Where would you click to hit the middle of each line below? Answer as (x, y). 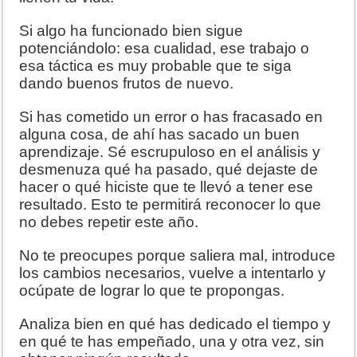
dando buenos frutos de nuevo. (127, 83)
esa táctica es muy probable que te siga (156, 65)
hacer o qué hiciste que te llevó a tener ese (167, 186)
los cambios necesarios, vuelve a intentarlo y (173, 273)
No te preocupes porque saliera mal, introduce (178, 255)
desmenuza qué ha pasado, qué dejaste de (169, 169)
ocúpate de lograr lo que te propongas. (152, 290)
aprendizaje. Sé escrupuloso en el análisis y (170, 151)
